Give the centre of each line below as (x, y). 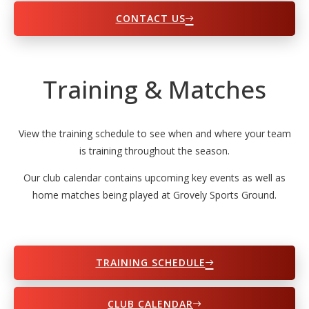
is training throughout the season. (154, 151)
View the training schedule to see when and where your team (154, 134)
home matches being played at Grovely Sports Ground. (154, 195)
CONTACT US (150, 19)
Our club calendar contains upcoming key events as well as (154, 178)
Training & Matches (154, 90)
